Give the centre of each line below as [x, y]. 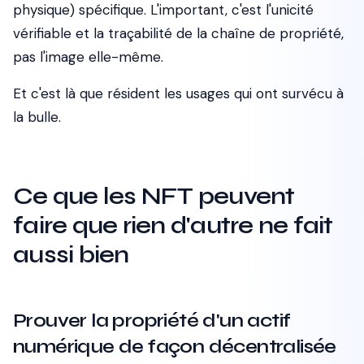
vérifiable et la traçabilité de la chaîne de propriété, [178, 33]
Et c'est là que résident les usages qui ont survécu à [178, 93]
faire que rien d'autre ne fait [173, 225]
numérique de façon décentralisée [175, 347]
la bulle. [37, 117]
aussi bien [71, 254]
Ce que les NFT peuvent [154, 196]
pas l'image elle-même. [88, 57]
